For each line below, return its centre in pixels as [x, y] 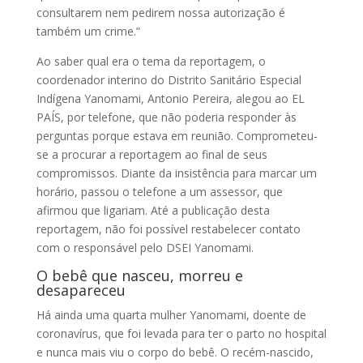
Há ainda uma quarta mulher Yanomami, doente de [171, 314]
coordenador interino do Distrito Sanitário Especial [169, 79]
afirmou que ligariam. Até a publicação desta [153, 210]
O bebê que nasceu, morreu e [139, 275]
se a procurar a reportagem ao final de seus [152, 154]
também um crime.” [88, 31]
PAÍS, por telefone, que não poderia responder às [166, 117]
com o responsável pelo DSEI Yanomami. [145, 247]
